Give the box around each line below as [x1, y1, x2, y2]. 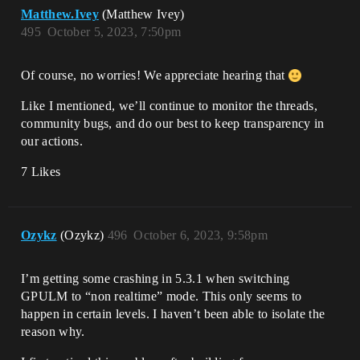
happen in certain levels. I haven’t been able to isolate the [21, 307, 325, 321]
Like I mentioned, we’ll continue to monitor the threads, [21, 99, 317, 112]
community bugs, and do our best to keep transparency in [21, 117, 325, 130]
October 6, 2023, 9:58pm [133, 228, 268, 242]
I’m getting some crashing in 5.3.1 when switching [21, 272, 290, 285]
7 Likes [21, 165, 61, 178]
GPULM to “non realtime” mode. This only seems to [21, 289, 302, 303]
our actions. [21, 134, 83, 148]
